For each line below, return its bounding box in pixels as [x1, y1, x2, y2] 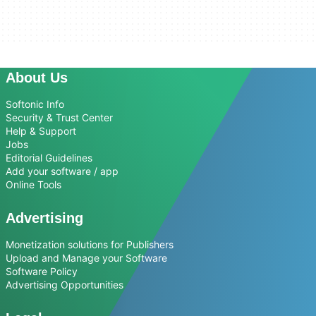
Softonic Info [6, 97, 64, 110]
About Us [6, 69, 68, 85]
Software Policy [6, 265, 78, 277]
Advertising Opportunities [6, 278, 123, 291]
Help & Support [6, 124, 76, 137]
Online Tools [6, 178, 61, 190]
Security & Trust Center [6, 111, 113, 123]
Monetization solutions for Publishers [6, 238, 174, 250]
